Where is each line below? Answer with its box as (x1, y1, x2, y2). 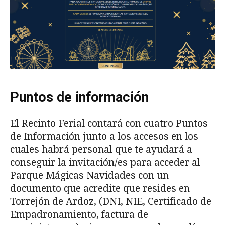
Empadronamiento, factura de (10, 209, 148, 221)
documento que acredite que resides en (10, 183, 190, 195)
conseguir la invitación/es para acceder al (10, 157, 200, 169)
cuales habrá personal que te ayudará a (10, 144, 192, 156)
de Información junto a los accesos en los (10, 131, 198, 143)
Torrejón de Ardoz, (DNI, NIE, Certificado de (10, 196, 211, 208)
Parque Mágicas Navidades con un (10, 170, 169, 182)
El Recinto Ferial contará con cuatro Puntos (10, 118, 208, 130)
